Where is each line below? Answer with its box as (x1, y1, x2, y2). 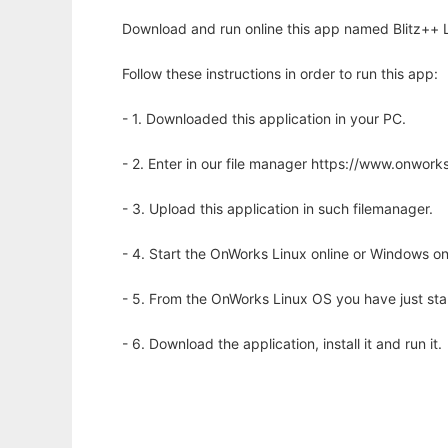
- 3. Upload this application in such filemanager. (122, 200, 433, 218)
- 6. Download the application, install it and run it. (122, 335, 442, 353)
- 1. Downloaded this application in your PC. (122, 110, 406, 128)
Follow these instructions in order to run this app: (122, 65, 438, 83)
